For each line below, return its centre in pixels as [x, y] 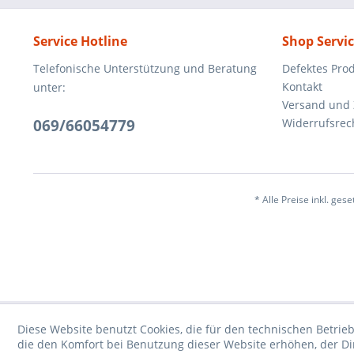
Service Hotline [80, 41]
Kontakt [302, 87]
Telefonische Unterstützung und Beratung [145, 68]
